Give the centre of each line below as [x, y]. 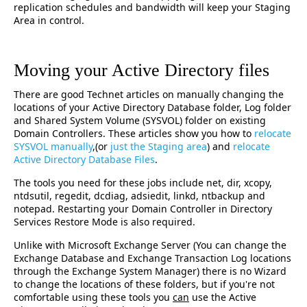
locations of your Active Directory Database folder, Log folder [152, 107]
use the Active [223, 297]
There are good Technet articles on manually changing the [149, 94]
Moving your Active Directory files [142, 70]
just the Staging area [159, 146]
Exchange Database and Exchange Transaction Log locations [152, 258]
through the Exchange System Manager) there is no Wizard [150, 271]
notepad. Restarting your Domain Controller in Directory [143, 209]
